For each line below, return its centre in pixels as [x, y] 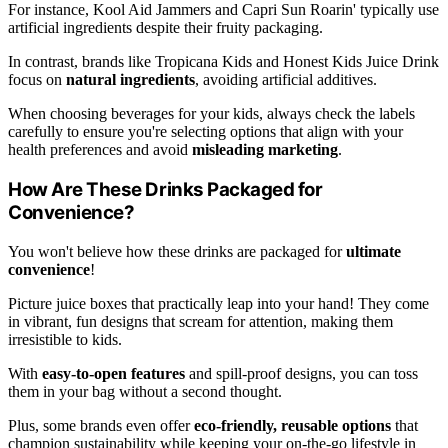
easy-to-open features [113, 373]
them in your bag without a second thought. [145, 391]
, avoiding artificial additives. [286, 80]
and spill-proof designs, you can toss [301, 373]
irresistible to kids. [65, 339]
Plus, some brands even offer [101, 425]
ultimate [373, 251]
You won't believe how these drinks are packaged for [177, 251]
